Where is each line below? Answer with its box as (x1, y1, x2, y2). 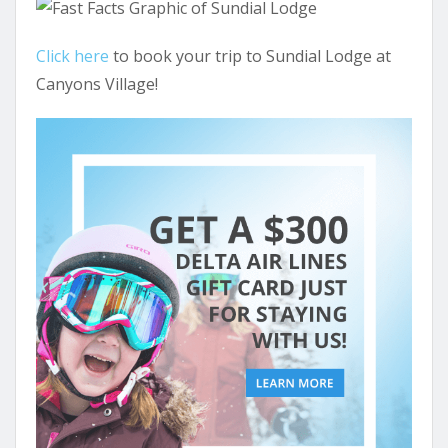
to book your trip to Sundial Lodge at (109, 44, 391, 67)
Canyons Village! (36, 72, 158, 95)
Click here (36, 44, 109, 67)
